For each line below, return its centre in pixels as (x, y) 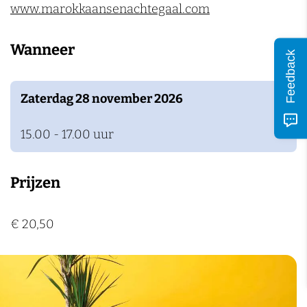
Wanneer (42, 50)
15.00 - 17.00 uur (67, 134)
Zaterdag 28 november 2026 (102, 99)
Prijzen (35, 183)
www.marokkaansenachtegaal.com (110, 9)
